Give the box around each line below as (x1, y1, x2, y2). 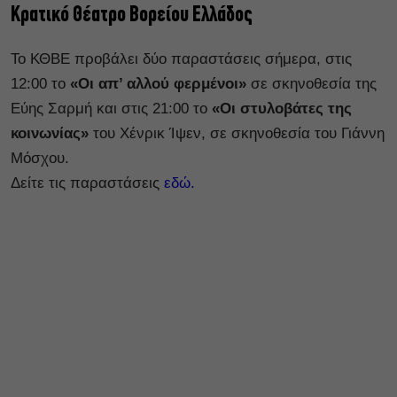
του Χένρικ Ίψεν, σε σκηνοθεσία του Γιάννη (89, 125, 385, 143)
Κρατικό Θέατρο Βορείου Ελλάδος (11, 4, 253, 27)
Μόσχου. (11, 150, 69, 167)
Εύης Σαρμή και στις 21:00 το (11, 100, 212, 118)
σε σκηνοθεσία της (251, 75, 377, 93)
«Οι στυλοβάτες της (212, 100, 352, 118)
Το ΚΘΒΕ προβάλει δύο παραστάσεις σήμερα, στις (11, 51, 352, 68)
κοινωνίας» (11, 125, 89, 143)
